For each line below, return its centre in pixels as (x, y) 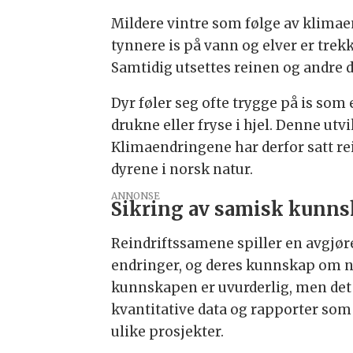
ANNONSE (135, 196)
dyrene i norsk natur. (182, 170)
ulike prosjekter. (167, 331)
